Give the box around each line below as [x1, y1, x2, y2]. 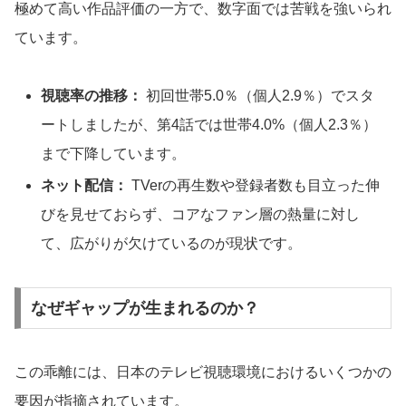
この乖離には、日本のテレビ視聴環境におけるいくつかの [14, 364, 391, 381]
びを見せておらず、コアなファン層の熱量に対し [41, 207, 361, 223]
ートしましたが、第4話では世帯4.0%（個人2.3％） [41, 117, 378, 132]
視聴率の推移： [41, 88, 143, 103]
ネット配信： [41, 178, 129, 194]
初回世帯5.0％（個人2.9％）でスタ [142, 88, 375, 103]
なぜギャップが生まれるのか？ [30, 298, 259, 317]
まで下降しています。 [41, 146, 187, 161]
